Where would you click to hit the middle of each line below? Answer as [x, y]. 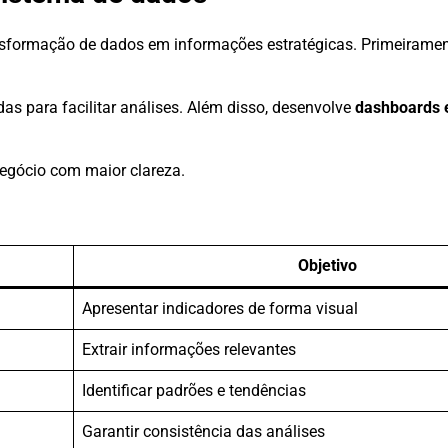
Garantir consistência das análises [203, 431]
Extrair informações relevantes [189, 349]
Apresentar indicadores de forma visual [220, 308]
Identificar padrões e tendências [194, 390]
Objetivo [327, 265]
